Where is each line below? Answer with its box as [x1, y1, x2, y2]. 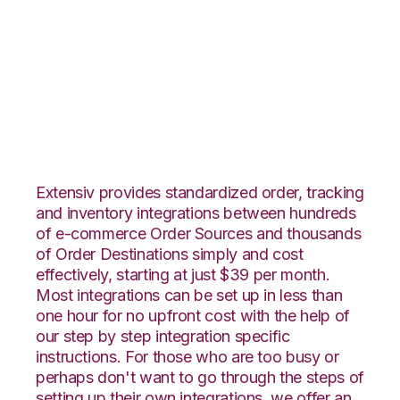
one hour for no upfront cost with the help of [36, 305, 350, 325]
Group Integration [36, 124, 304, 164]
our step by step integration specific [36, 326, 290, 346]
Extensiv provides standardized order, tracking [36, 182, 364, 202]
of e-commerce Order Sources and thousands [36, 223, 362, 243]
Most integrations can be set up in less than [36, 285, 343, 304]
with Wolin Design [36, 86, 308, 126]
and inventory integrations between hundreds [36, 203, 356, 222]
